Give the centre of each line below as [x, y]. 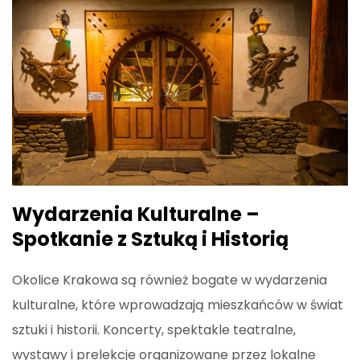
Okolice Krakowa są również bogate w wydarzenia [170, 280]
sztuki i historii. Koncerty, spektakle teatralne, [154, 329]
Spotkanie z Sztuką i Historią [150, 239]
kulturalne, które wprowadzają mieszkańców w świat [178, 305]
